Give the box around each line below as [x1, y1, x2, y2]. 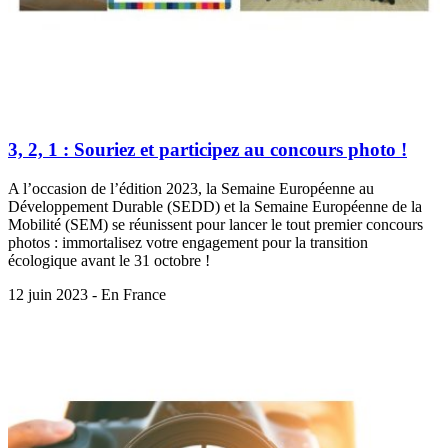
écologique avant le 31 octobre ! [8, 251, 210, 269]
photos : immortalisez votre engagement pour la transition [8, 233, 368, 251]
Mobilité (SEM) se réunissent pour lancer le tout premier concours [8, 215, 423, 233]
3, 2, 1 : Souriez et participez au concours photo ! [8, 138, 407, 160]
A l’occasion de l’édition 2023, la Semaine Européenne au [8, 179, 374, 197]
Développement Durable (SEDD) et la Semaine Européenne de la [8, 197, 422, 215]
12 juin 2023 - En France [8, 285, 166, 303]
